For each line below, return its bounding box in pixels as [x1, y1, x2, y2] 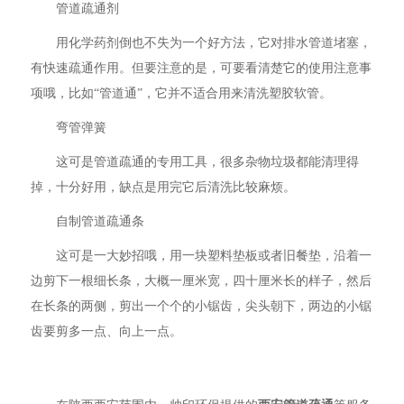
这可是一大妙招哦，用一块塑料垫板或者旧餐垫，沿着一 [56, 249, 372, 262]
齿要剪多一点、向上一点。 [31, 325, 183, 338]
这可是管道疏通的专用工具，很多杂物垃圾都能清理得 [56, 155, 360, 169]
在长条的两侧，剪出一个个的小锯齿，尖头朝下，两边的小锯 [31, 299, 372, 313]
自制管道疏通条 [56, 215, 145, 228]
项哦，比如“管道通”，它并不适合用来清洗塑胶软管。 [31, 87, 333, 100]
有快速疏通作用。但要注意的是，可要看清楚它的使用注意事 [31, 61, 372, 75]
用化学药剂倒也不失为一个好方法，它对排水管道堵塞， [56, 36, 372, 50]
